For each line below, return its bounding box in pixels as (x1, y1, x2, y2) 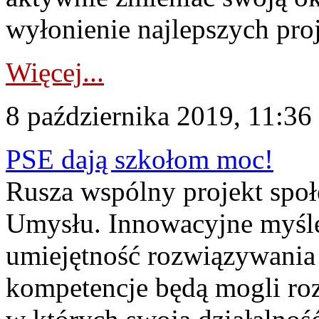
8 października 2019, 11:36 (6, 100, 312, 131)
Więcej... (6, 57, 104, 88)
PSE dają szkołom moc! (6, 144, 273, 174)
